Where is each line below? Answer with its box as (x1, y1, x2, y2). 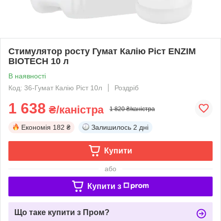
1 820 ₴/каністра (110, 105, 155, 112)
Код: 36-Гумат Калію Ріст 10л (8, 83, 102, 92)
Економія (21, 123, 51, 131)
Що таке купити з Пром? (14, 208, 110, 217)
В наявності (8, 72, 46, 80)
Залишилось (91, 123, 131, 131)
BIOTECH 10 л (8, 56, 69, 66)
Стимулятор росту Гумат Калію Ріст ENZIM (8, 46, 196, 56)
